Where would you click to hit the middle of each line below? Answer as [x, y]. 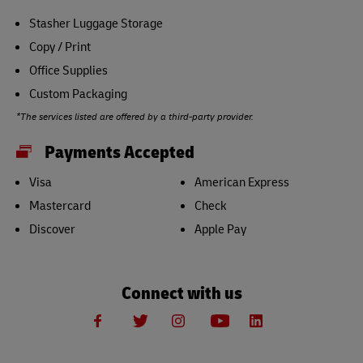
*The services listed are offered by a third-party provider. [135, 116]
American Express [241, 181]
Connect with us [181, 292]
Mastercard [60, 205]
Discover [52, 228]
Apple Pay [220, 228]
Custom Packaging [78, 93]
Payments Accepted [120, 151]
